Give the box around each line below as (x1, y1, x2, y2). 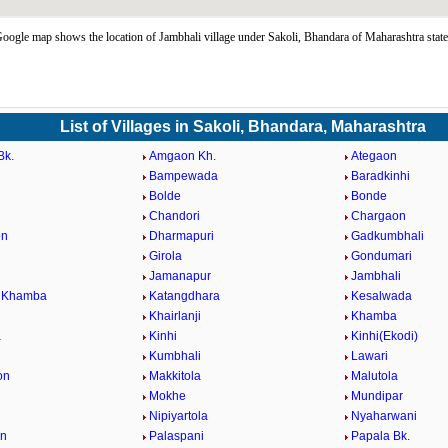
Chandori (149, 209, 201, 223)
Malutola (350, 369, 398, 383)
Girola (149, 249, 183, 263)
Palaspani (149, 429, 205, 443)
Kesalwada (350, 289, 412, 303)
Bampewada (149, 169, 219, 183)
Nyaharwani (350, 409, 417, 423)
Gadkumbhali (350, 229, 424, 243)
